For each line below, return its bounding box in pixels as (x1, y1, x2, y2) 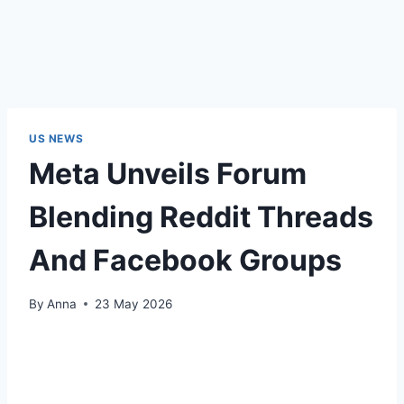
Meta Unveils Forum (29, 155, 307, 191)
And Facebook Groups (29, 242, 342, 278)
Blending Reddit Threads (29, 198, 373, 234)
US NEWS (29, 132, 84, 145)
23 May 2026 (95, 296, 173, 311)
